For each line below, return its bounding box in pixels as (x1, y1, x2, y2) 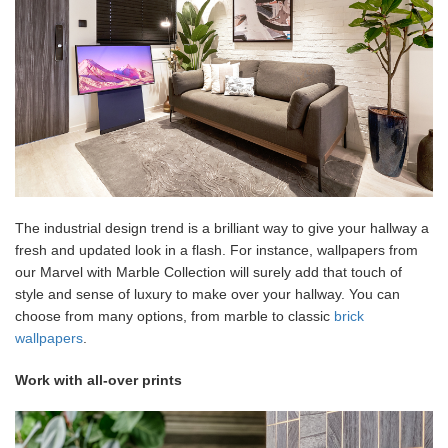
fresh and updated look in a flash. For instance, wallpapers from (15, 242, 418, 258)
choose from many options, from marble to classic (15, 308, 334, 324)
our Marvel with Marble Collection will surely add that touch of (15, 264, 402, 280)
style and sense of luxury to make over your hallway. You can (15, 286, 400, 302)
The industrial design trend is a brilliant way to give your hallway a (15, 220, 429, 236)
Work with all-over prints (15, 372, 182, 388)
